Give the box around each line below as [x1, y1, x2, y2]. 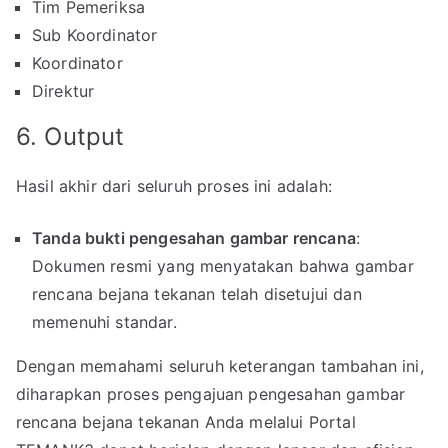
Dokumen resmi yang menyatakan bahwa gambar [32, 256, 414, 277]
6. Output [16, 122, 125, 152]
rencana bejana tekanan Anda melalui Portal [16, 412, 356, 433]
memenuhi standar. [32, 312, 177, 333]
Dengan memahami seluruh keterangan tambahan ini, [16, 356, 424, 377]
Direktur [32, 81, 95, 102]
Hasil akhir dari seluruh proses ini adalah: [16, 176, 332, 197]
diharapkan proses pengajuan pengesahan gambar [16, 384, 406, 405]
